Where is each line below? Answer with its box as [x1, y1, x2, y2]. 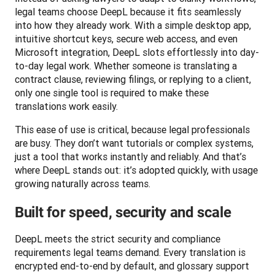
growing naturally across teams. [15, 177, 150, 190]
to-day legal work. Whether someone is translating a [15, 59, 237, 72]
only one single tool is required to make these [15, 86, 209, 99]
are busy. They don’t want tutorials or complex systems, [15, 136, 254, 149]
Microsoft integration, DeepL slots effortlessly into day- [15, 45, 259, 58]
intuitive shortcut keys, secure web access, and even [15, 32, 238, 45]
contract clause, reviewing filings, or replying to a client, [15, 72, 251, 85]
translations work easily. [15, 99, 118, 112]
